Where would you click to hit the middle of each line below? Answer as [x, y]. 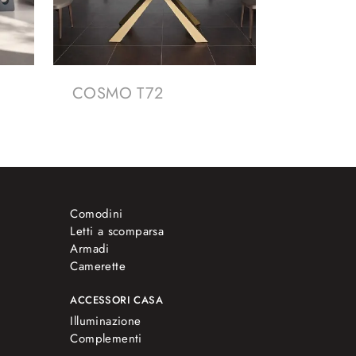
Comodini [97, 214]
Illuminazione [106, 321]
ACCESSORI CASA [116, 300]
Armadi [90, 249]
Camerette [98, 267]
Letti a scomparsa [117, 232]
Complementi [106, 339]
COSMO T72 [118, 94]
